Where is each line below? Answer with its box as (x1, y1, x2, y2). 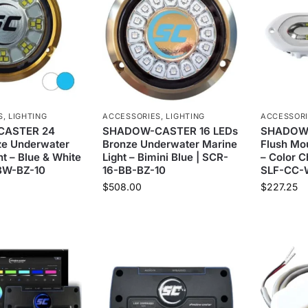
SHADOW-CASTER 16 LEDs (102, 124, 239, 137)
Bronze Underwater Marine (102, 137, 238, 151)
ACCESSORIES (102, 111, 162, 121)
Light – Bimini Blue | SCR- (102, 150, 229, 164)
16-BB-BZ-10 (102, 163, 166, 177)
